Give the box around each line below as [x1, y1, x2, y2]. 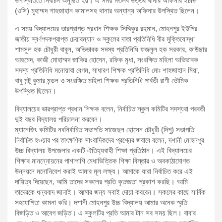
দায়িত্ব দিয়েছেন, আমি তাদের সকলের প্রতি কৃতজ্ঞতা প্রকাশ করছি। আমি [15, 177, 188, 186]
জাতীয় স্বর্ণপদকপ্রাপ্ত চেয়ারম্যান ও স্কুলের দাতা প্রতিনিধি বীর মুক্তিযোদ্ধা [15, 34, 195, 43]
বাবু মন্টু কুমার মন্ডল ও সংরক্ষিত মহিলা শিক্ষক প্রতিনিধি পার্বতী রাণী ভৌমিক [15, 76, 188, 85]
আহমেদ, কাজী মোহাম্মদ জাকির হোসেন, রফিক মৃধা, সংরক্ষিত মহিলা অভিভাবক [15, 55, 198, 64]
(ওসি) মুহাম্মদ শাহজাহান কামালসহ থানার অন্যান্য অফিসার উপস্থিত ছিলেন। [15, 6, 199, 15]
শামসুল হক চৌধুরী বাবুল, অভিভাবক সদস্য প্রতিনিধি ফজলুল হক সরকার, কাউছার [15, 45, 207, 54]
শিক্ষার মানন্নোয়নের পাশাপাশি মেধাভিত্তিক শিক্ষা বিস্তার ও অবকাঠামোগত [15, 156, 190, 165]
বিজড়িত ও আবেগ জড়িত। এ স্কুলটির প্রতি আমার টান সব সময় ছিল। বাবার [15, 208, 196, 217]
